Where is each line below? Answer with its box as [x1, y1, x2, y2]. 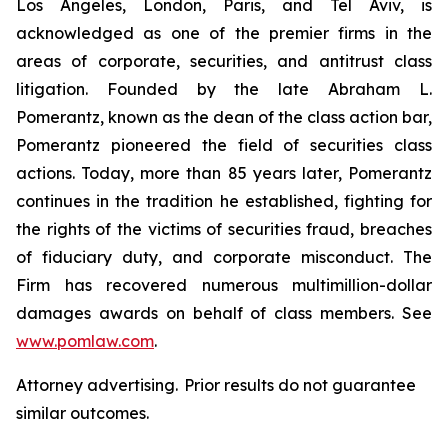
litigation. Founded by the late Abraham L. [16, 79, 432, 99]
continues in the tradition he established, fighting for [16, 191, 432, 211]
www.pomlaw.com [16, 331, 154, 351]
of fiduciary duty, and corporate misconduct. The [16, 247, 432, 267]
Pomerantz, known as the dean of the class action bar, [16, 107, 432, 127]
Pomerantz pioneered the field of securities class [16, 135, 432, 155]
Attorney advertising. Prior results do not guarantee [16, 375, 416, 395]
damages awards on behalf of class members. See [16, 303, 432, 323]
